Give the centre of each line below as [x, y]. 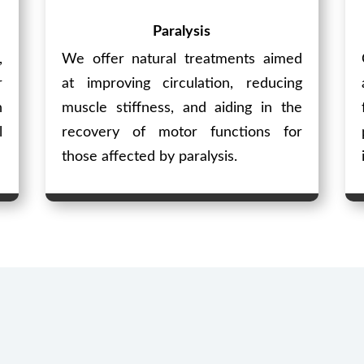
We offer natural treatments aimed [182, 60]
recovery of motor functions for [182, 133]
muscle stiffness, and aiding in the [182, 108]
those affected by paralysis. [149, 157]
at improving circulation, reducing [182, 84]
